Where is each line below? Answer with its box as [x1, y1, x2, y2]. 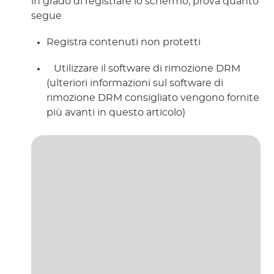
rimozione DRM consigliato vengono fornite [46, 92, 260, 103]
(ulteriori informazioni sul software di [46, 78, 224, 88]
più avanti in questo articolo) [46, 107, 188, 117]
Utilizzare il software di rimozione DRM [51, 63, 241, 73]
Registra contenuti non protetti [46, 37, 201, 47]
